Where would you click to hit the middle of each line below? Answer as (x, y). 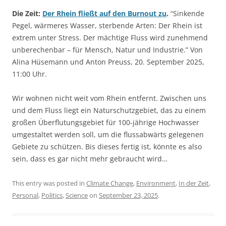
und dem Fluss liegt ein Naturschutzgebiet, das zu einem (109, 110)
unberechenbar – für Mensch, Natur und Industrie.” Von (107, 49)
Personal (25, 195)
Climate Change (110, 183)
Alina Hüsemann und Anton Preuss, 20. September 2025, (108, 62)
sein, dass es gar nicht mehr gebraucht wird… (90, 158)
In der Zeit (194, 183)
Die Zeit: (27, 13)
